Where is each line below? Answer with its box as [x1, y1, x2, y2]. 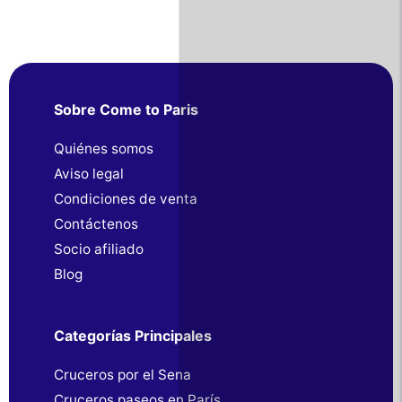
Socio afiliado [54, 240, 144, 258]
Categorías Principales [54, 326, 212, 345]
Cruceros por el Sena [54, 365, 191, 383]
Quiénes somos [54, 139, 153, 157]
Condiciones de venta [54, 189, 197, 207]
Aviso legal [54, 164, 124, 182]
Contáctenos [54, 214, 138, 232]
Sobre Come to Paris [54, 100, 198, 118]
